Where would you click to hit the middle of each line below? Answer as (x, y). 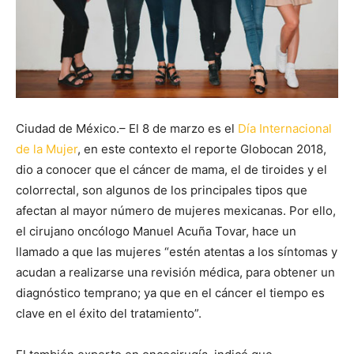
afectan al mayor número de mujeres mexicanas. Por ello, (176, 211)
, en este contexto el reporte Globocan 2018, (202, 149)
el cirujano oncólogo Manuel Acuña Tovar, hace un (156, 232)
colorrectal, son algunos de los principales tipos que (162, 190)
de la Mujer (47, 149)
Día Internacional (285, 129)
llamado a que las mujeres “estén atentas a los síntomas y (177, 252)
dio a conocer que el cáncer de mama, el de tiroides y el (171, 170)
